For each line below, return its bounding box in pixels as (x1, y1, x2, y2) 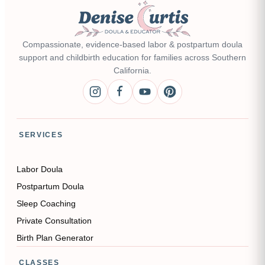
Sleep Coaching (17, 199, 76, 208)
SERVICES (19, 131, 63, 139)
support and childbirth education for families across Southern (19, 53, 246, 62)
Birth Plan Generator (17, 233, 93, 243)
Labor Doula (17, 164, 63, 174)
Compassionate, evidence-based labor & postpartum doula (22, 40, 243, 49)
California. (114, 66, 151, 75)
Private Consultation (17, 216, 92, 225)
